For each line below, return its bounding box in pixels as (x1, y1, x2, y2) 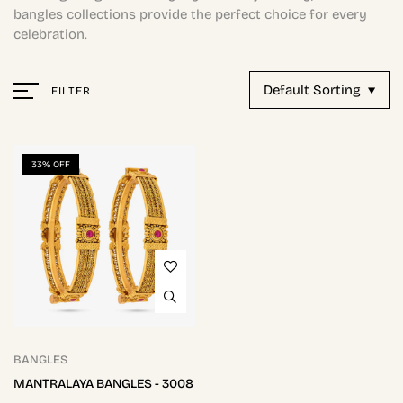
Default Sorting (264, 82, 361, 98)
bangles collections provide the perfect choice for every (13, 6, 367, 22)
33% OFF (31, 159, 70, 170)
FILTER (51, 85, 92, 97)
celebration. (13, 26, 87, 42)
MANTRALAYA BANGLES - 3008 (13, 375, 193, 391)
